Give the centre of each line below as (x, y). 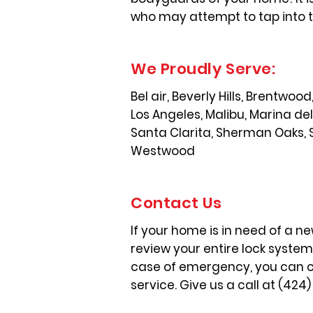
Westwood (163, 151)
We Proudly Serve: (203, 69)
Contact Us (176, 203)
